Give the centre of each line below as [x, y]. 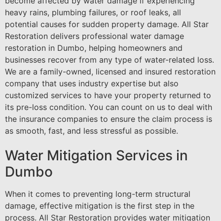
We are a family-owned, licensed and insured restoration [110, 72]
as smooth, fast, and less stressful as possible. [92, 131]
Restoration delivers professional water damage [94, 36]
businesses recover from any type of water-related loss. [110, 60]
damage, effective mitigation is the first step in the [100, 206]
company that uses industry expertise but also [92, 83]
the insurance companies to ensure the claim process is [109, 119]
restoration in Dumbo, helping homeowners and [94, 48]
